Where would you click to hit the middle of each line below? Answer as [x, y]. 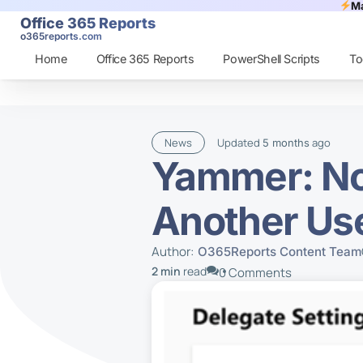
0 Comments [255, 273]
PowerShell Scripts [272, 59]
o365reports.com [61, 36]
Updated [239, 143]
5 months [286, 143]
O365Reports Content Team [279, 252]
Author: [173, 252]
